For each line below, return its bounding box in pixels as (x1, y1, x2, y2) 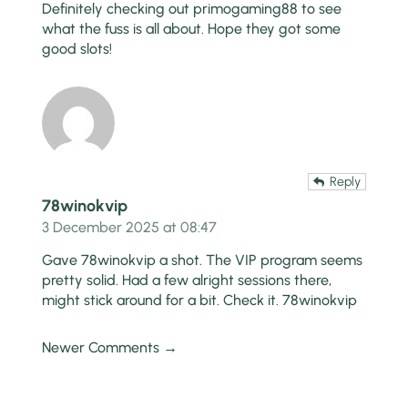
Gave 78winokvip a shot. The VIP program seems (42, 250, 363, 269)
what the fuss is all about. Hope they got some (42, 19, 342, 37)
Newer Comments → (42, 338, 178, 356)
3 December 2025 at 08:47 (42, 218, 218, 236)
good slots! (42, 39, 113, 57)
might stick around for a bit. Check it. (42, 291, 283, 309)
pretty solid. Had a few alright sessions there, (42, 270, 332, 289)
